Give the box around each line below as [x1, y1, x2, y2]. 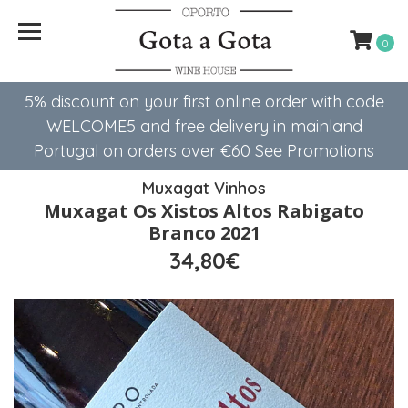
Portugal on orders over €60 [34, 140, 255, 161]
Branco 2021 [148, 220, 260, 245]
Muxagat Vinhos [142, 178, 266, 199]
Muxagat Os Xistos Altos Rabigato [44, 199, 364, 223]
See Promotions [255, 140, 374, 161]
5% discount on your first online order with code [24, 91, 384, 112]
